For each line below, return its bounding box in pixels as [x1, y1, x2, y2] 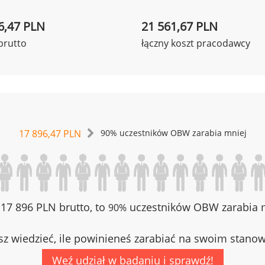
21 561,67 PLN [141, 18, 218, 34]
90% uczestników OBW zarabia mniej [100, 128, 247, 138]
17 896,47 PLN [18, 127, 81, 140]
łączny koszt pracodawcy [141, 37, 250, 50]
